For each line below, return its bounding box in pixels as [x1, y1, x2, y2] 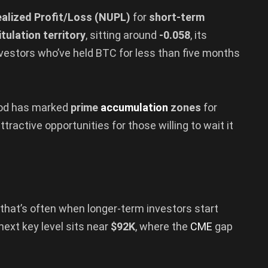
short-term [149, 10, 205, 23]
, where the [135, 220, 190, 233]
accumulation [100, 101, 168, 114]
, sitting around [86, 28, 159, 41]
